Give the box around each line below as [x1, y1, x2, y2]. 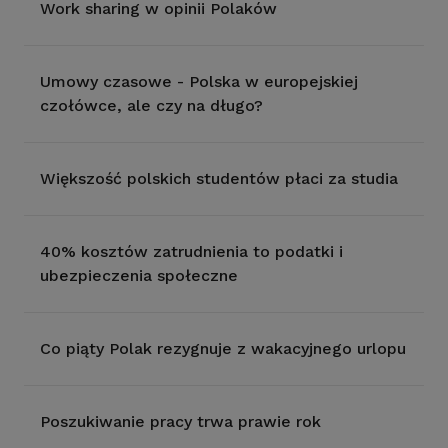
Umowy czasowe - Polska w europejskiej [40, 72, 358, 91]
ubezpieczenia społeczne [40, 266, 238, 285]
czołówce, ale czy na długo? [40, 96, 263, 115]
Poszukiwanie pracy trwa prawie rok [40, 412, 321, 431]
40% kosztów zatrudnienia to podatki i [40, 242, 343, 261]
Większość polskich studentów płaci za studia [40, 169, 398, 188]
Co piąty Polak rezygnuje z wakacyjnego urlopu [40, 339, 406, 358]
